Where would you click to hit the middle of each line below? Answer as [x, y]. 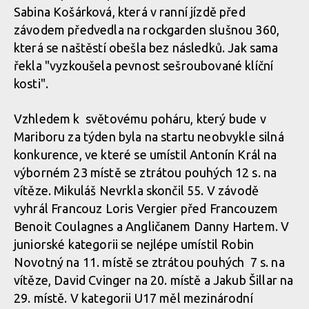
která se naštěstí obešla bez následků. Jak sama [146, 48]
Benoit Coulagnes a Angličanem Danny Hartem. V [152, 226]
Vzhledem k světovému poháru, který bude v [140, 119]
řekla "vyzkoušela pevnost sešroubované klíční [144, 66]
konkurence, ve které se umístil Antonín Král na [146, 154]
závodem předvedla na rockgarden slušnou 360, [147, 30]
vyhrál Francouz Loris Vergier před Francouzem [146, 208]
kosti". [31, 83]
